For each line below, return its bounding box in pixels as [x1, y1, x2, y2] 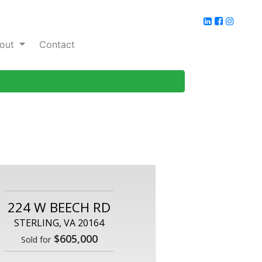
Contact [39, 39, 75, 50]
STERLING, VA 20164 [14, 216, 104, 230]
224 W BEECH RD [8, 198, 111, 217]
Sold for [20, 234, 51, 246]
